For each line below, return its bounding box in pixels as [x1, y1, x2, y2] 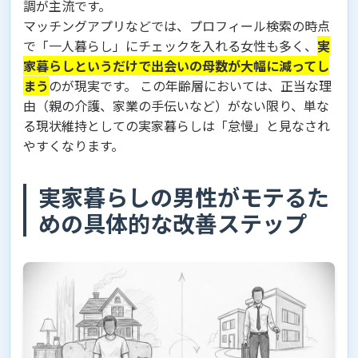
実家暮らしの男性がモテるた [38, 180, 329, 213]
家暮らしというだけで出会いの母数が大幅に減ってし [23, 55, 329, 75]
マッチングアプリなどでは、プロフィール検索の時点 [23, 15, 330, 35]
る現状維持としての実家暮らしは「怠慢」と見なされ [23, 115, 330, 135]
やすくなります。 [23, 135, 124, 155]
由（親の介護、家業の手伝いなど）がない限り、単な [23, 95, 329, 115]
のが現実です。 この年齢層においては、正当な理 [49, 75, 332, 95]
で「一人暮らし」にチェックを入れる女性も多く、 [23, 35, 317, 55]
